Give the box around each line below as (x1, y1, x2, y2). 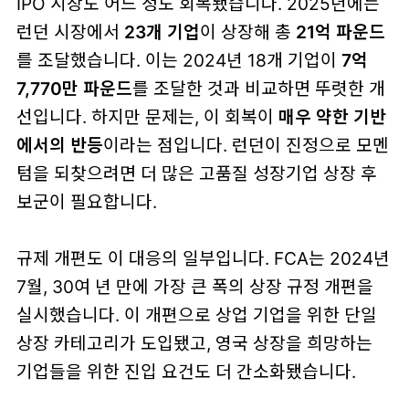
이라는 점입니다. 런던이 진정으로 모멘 (102, 133, 389, 156)
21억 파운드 (295, 20, 385, 43)
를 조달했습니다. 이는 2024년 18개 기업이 (16, 48, 341, 71)
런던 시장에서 (16, 20, 124, 43)
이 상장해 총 (199, 20, 296, 43)
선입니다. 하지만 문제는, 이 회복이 (16, 105, 278, 128)
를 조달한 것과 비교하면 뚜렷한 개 (131, 77, 385, 100)
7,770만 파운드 (16, 77, 132, 100)
